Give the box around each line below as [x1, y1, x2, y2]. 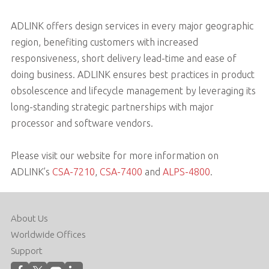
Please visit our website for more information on [10, 150, 219, 161]
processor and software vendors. [10, 117, 153, 128]
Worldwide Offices [10, 229, 86, 240]
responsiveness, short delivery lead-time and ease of [10, 52, 237, 64]
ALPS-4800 [160, 166, 210, 177]
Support [10, 245, 43, 256]
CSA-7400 [99, 166, 142, 177]
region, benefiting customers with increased [10, 36, 198, 47]
